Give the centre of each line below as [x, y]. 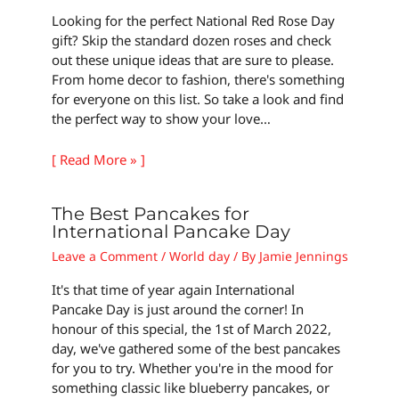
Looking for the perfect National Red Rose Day [193, 21]
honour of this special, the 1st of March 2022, [191, 329]
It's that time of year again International [173, 290]
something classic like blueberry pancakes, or [190, 388]
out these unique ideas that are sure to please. [192, 60]
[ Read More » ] [98, 160]
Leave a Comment [104, 256]
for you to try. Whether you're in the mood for [192, 368]
